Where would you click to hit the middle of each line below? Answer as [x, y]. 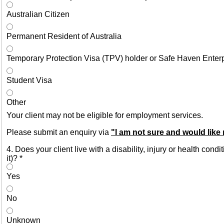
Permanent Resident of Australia [64, 36]
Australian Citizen [38, 14]
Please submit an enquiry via [59, 132]
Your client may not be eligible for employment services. [105, 115]
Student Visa [29, 80]
